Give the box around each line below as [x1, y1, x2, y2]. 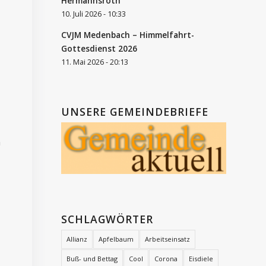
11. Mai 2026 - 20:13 [61, 56, 129, 67]
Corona [154, 254, 178, 263]
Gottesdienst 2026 [61, 42, 138, 54]
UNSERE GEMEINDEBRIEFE [61, 104, 209, 119]
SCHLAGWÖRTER [61, 211, 154, 226]
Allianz [66, 234, 88, 243]
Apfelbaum [99, 234, 134, 243]
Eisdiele [189, 254, 214, 263]
